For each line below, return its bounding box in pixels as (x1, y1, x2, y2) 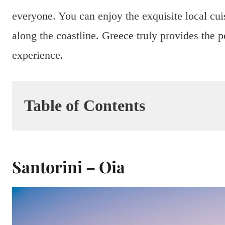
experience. (12, 49, 63, 62)
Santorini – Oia (12, 156, 125, 178)
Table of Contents (24, 96, 145, 115)
